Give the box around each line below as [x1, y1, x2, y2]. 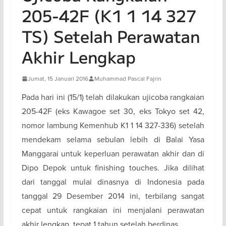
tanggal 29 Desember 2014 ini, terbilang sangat [21, 190, 205, 201]
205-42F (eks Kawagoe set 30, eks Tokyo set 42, [21, 105, 205, 117]
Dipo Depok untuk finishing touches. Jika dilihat [21, 162, 205, 173]
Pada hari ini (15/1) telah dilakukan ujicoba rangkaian [21, 91, 205, 102]
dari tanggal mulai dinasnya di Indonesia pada [21, 176, 205, 187]
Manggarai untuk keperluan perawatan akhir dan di [21, 148, 205, 159]
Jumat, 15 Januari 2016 [27, 74, 88, 83]
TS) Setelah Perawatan [21, 24, 200, 47]
